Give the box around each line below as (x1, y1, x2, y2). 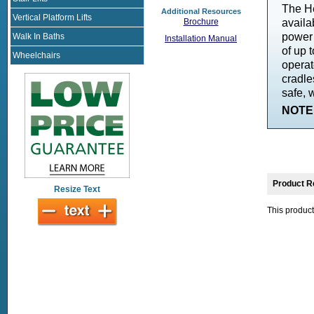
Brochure (183, 17, 219, 27)
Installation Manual (165, 34, 237, 44)
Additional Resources (161, 7, 241, 16)
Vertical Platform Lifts (13, 13, 92, 22)
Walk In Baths (13, 32, 64, 41)
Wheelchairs (13, 50, 60, 60)
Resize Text (54, 184, 100, 194)
